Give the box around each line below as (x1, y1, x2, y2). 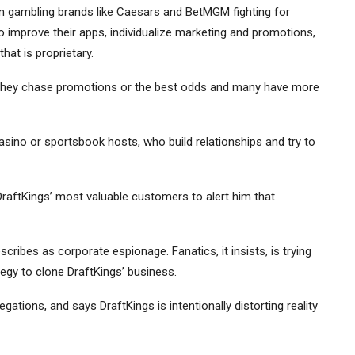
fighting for (229, 4, 290, 19)
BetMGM (185, 4, 230, 19)
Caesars (116, 4, 160, 19)
